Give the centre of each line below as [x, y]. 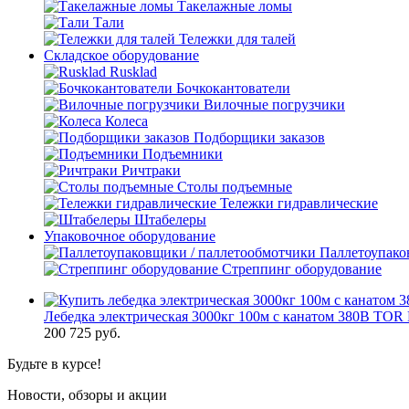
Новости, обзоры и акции [87, 395]
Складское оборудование [121, 55]
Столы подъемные [235, 187]
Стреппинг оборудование [302, 269]
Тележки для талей [237, 39]
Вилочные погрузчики [274, 105]
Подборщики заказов [259, 137]
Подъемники [183, 154]
